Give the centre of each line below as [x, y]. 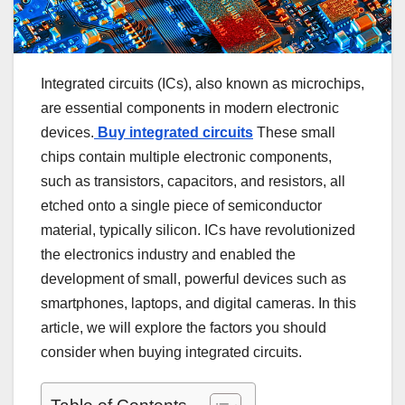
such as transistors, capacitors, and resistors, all [193, 181]
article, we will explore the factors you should [184, 327]
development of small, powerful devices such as [193, 278]
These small [294, 132]
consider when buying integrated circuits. [171, 352]
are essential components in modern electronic [190, 108]
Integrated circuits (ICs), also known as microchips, [202, 83]
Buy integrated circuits [174, 132]
